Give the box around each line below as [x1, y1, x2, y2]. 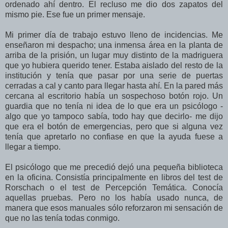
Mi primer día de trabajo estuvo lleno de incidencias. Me [5, 31, 223, 40]
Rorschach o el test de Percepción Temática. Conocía [5, 183, 223, 192]
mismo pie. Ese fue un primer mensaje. [5, 10, 145, 19]
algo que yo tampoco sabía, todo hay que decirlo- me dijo [5, 112, 223, 121]
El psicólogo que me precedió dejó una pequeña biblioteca [5, 163, 223, 172]
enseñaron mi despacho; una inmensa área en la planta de [5, 41, 223, 50]
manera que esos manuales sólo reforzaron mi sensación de [5, 204, 223, 213]
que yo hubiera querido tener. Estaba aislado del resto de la [5, 61, 223, 70]
